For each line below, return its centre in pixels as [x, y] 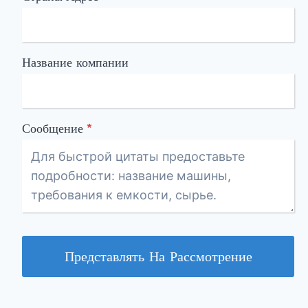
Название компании [75, 63]
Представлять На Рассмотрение [158, 256]
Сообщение [53, 129]
